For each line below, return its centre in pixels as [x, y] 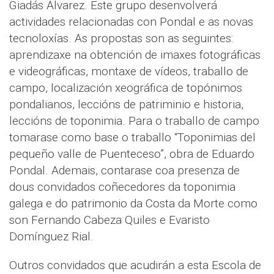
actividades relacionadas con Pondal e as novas [131, 22]
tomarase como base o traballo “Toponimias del [132, 138]
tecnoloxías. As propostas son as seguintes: [121, 39]
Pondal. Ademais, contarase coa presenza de [124, 171]
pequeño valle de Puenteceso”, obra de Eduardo [132, 154]
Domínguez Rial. [51, 237]
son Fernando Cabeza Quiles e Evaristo [109, 220]
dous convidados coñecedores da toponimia [122, 187]
